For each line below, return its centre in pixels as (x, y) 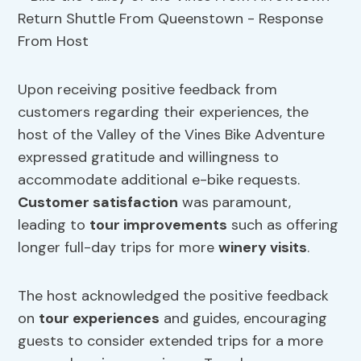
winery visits (263, 248)
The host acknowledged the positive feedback (174, 296)
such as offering (283, 225)
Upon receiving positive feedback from (148, 90)
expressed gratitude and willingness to (149, 158)
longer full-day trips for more (118, 248)
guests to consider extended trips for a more (171, 341)
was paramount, (235, 203)
